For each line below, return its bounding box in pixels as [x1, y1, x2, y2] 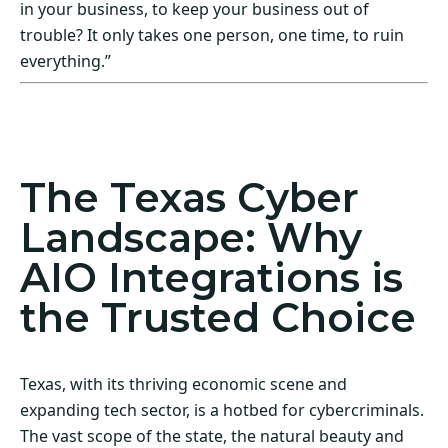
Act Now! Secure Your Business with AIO [20, 94, 340, 117]
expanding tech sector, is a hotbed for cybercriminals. [20, 398, 424, 421]
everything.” [20, 50, 111, 73]
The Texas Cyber [20, 172, 359, 222]
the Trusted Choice [20, 292, 416, 342]
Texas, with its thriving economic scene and [20, 372, 347, 395]
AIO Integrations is [20, 252, 403, 302]
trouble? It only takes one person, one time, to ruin [20, 24, 404, 47]
